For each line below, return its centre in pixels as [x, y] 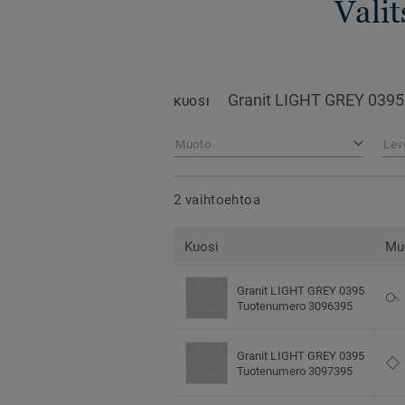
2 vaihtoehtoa [217, 199]
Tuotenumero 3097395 [295, 371]
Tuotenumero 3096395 [295, 306]
